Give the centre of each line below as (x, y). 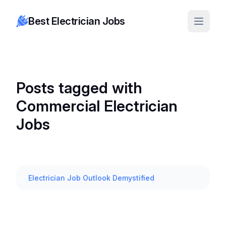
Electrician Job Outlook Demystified (91, 178)
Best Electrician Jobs (77, 21)
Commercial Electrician (97, 106)
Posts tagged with (79, 88)
